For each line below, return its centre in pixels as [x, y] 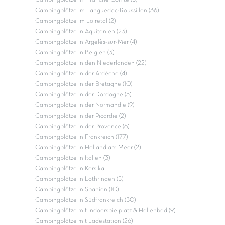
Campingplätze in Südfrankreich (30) [85, 200]
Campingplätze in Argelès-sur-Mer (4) [86, 42]
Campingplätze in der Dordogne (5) [83, 95]
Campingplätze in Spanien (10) [77, 190]
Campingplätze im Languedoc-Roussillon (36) [97, 10]
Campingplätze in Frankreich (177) [81, 137]
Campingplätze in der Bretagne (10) [84, 84]
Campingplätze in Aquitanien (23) [81, 31]
